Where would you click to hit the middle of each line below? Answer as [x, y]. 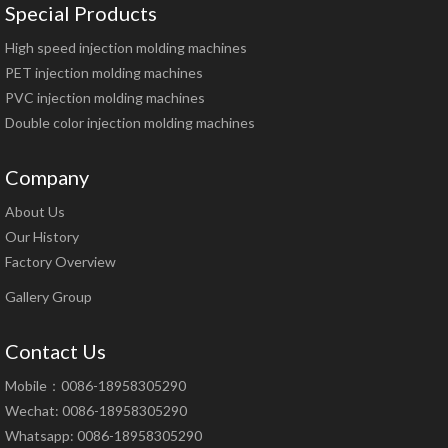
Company [47, 176]
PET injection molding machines [104, 72]
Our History [42, 236]
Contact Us [55, 350]
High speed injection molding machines [126, 47]
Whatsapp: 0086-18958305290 [103, 435]
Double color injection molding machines [130, 122]
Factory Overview [60, 261]
